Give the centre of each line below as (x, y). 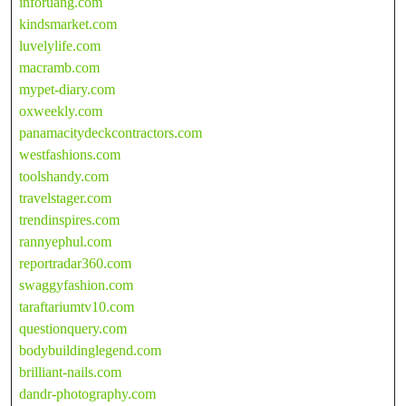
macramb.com (59, 67)
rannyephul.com (65, 241)
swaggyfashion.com (76, 285)
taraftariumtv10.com (77, 306)
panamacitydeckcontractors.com (111, 132)
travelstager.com (65, 198)
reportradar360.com (75, 263)
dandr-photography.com (87, 393)
